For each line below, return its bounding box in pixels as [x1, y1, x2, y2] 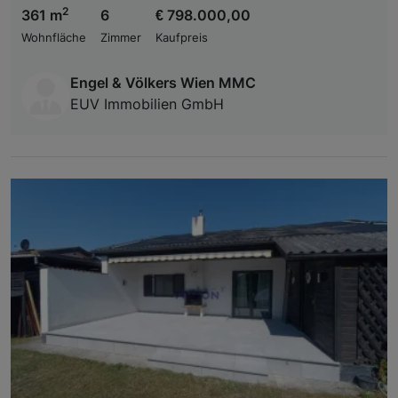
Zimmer [100, 31, 141, 45]
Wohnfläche [21, 31, 86, 45]
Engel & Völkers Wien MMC [70, 74, 256, 92]
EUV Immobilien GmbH [70, 95, 224, 114]
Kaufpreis [155, 31, 208, 45]
